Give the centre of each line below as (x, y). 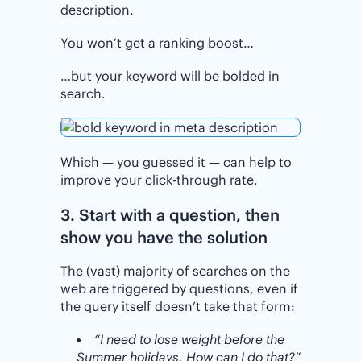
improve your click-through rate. (159, 179)
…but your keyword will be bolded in (170, 76)
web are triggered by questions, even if (179, 288)
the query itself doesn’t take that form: (178, 306)
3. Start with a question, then (170, 214)
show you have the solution (164, 237)
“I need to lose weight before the (189, 340)
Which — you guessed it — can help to (176, 162)
